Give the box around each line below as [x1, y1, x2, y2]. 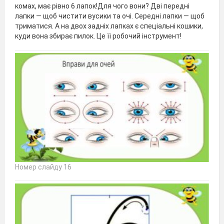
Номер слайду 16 [15, 162, 71, 171]
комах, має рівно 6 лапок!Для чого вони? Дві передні [15, 2, 189, 10]
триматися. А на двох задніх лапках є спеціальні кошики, [15, 22, 203, 30]
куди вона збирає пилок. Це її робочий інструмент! [15, 32, 181, 40]
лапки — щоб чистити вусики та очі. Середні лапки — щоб [15, 12, 204, 20]
